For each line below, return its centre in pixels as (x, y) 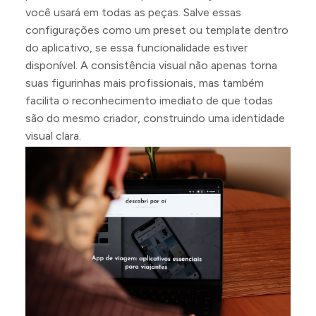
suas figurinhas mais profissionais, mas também (145, 83)
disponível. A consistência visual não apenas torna (151, 65)
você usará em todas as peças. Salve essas (133, 12)
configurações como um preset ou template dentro (157, 30)
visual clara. (53, 136)
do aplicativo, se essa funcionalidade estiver (136, 48)
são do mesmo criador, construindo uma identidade (155, 118)
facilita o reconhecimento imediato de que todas (149, 101)
